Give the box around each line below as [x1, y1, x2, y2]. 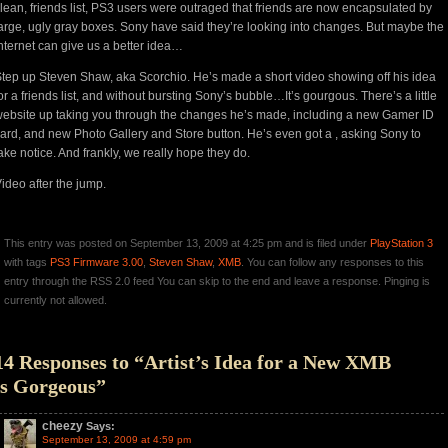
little [415, 89, 437, 103]
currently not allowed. [4, 294, 107, 306]
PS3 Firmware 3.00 [50, 256, 143, 268]
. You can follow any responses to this [241, 256, 424, 268]
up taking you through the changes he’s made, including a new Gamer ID [36, 108, 434, 122]
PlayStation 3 [370, 237, 433, 249]
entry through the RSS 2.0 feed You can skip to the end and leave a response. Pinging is [4, 275, 430, 287]
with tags [4, 256, 50, 268]
